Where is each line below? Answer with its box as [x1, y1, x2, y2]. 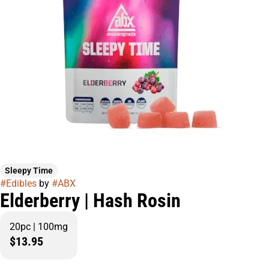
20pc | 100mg [10, 221, 68, 232]
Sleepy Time [5, 166, 53, 175]
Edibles [6, 178, 37, 189]
